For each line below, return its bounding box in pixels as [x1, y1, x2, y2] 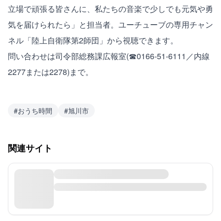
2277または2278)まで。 [8, 66, 93, 77]
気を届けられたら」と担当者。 [8, 18, 118, 30]
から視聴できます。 [107, 34, 178, 46]
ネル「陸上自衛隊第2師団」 [8, 34, 107, 46]
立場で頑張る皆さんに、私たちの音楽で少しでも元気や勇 [8, 2, 213, 14]
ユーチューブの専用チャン [118, 18, 213, 30]
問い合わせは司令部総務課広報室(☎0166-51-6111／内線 [8, 50, 210, 62]
